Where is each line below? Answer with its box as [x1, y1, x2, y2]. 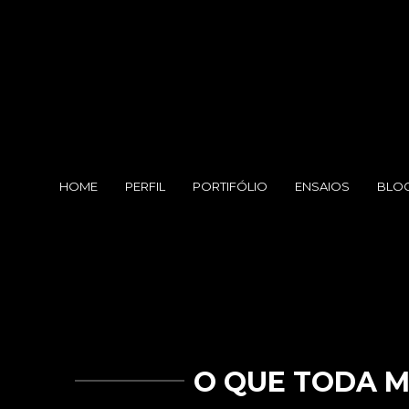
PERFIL [124, 179, 165, 194]
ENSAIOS [294, 179, 350, 194]
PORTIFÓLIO [192, 179, 267, 194]
